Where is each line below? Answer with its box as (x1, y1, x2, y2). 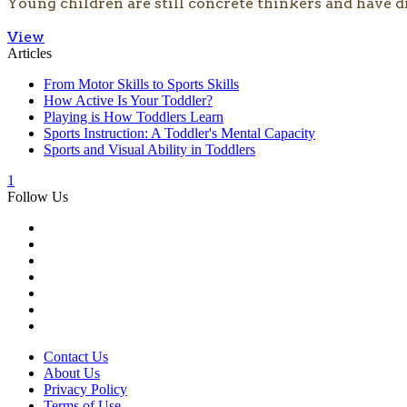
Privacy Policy (44, 382, 127, 398)
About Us (44, 365, 100, 382)
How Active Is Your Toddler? (44, 93, 213, 109)
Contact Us (44, 349, 108, 365)
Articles (7, 45, 52, 62)
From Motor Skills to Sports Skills (44, 76, 239, 93)
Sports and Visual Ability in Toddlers (44, 142, 255, 158)
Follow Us (7, 189, 68, 205)
